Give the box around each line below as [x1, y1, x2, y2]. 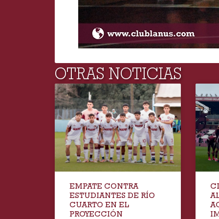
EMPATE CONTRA [69, 181, 138, 191]
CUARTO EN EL [69, 200, 129, 210]
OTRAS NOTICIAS [55, 64, 182, 83]
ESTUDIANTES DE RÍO [69, 191, 155, 200]
